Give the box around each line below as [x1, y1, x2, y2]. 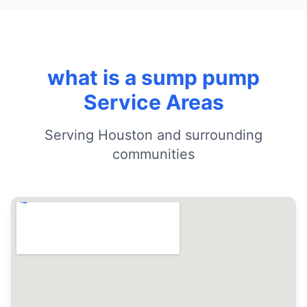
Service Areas [83, 90, 224, 114]
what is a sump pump [47, 65, 260, 90]
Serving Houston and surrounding [45, 127, 262, 143]
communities [112, 146, 195, 162]
